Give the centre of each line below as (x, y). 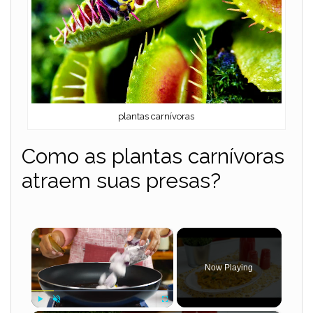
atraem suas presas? (121, 181)
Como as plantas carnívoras (153, 156)
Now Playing (229, 268)
